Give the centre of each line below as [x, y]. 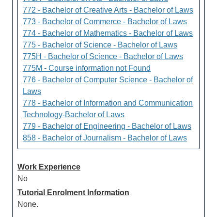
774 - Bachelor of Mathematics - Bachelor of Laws [108, 33]
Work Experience [49, 167]
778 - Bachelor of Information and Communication [108, 103]
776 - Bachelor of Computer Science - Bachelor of [108, 80]
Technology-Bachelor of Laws [74, 115]
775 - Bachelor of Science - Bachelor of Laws [100, 45]
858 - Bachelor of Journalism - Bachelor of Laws [105, 138]
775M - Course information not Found [87, 68]
